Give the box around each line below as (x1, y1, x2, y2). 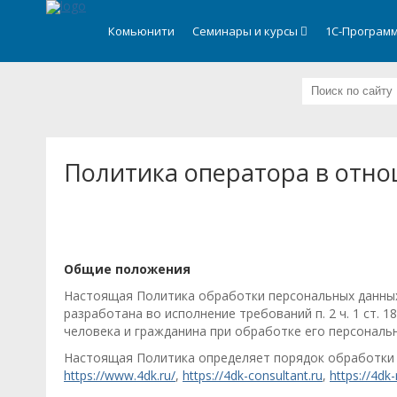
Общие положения (64, 261, 191, 277)
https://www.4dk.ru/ (64, 367, 175, 384)
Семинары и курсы (192, 23, 300, 39)
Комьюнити (108, 23, 175, 39)
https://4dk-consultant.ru (183, 367, 323, 384)
